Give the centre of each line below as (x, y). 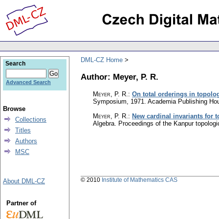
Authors (26, 141)
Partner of (21, 203)
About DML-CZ (24, 181)
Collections (31, 120)
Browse (14, 109)
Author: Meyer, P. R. (120, 77)
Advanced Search (28, 82)
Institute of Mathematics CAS (140, 180)
